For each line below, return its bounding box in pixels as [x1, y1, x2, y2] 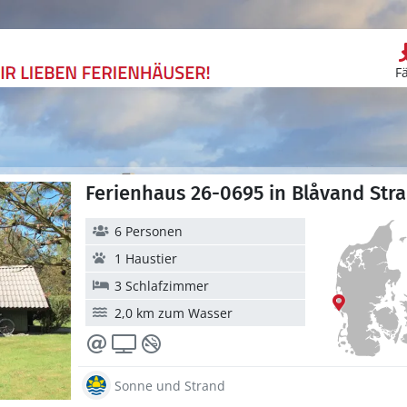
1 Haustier [114, 250, 177, 267]
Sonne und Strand [114, 376, 225, 394]
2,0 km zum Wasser [114, 304, 233, 322]
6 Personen [114, 223, 183, 240]
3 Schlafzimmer [114, 277, 209, 294]
